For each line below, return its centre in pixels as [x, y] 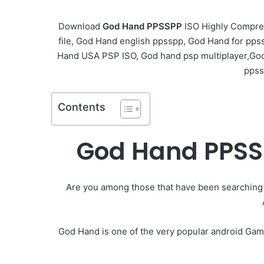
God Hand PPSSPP [142, 26]
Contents [82, 107]
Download [80, 26]
